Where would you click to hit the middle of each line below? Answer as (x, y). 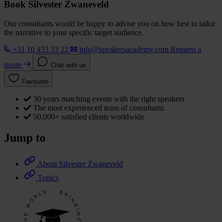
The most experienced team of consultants (99, 108)
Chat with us (68, 65)
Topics (48, 177)
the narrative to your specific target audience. (74, 33)
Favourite (35, 82)
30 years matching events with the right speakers (109, 99)
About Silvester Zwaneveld (80, 164)
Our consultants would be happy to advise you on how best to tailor (110, 24)
